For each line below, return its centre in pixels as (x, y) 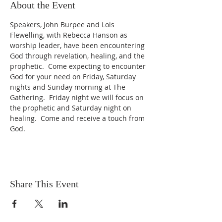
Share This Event (44, 184)
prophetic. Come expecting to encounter (79, 66)
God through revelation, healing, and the (78, 56)
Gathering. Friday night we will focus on (78, 97)
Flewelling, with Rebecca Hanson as (70, 35)
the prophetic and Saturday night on (72, 108)
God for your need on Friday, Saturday (74, 77)
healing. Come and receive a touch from (78, 118)
